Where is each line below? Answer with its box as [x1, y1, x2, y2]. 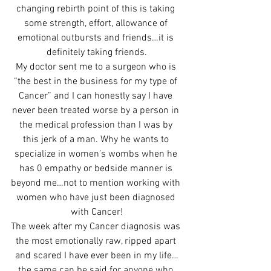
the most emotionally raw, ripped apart [15, 235, 178, 247]
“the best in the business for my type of [14, 75, 180, 88]
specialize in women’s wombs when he [14, 148, 180, 160]
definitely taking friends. [47, 46, 147, 59]
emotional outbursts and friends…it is [18, 31, 176, 44]
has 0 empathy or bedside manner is [19, 162, 175, 175]
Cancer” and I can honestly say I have [19, 90, 175, 102]
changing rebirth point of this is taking [16, 2, 177, 15]
